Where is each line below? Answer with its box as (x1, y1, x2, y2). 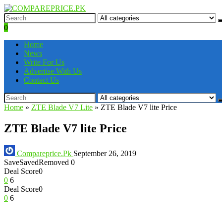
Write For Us (24, 58, 64, 66)
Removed (39, 158, 69, 166)
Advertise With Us (24, 67, 82, 75)
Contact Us (24, 76, 59, 84)
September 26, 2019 (73, 149, 136, 158)
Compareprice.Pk (15, 149, 73, 158)
